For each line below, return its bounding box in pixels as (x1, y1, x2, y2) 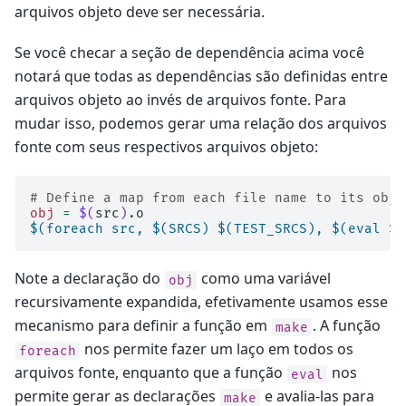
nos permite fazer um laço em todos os (81, 339, 353, 360)
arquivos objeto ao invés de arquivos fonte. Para (14, 89, 346, 110)
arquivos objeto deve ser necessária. (14, 2, 265, 23)
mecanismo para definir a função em (14, 315, 271, 336)
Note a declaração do (14, 268, 164, 289)
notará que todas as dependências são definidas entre (14, 65, 388, 86)
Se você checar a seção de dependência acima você (14, 42, 364, 63)
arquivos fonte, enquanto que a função (14, 362, 286, 383)
